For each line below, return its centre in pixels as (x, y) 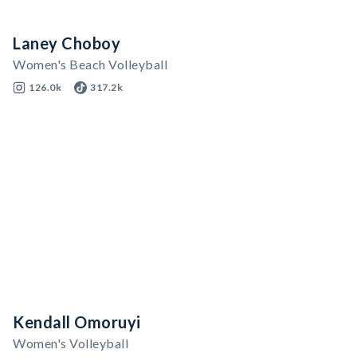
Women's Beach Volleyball (90, 64)
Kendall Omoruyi (77, 322)
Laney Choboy (67, 43)
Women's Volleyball (71, 343)
